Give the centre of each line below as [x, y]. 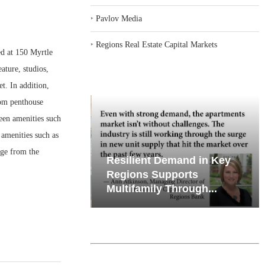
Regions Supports [151, 174]
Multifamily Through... [161, 189]
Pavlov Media [119, 19]
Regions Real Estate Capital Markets [157, 45]
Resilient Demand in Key [168, 160]
